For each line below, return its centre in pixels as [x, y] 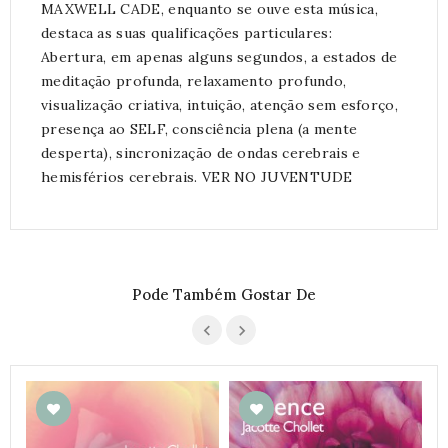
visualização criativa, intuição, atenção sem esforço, [219, 105]
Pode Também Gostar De [224, 294]
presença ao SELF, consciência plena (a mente [199, 129]
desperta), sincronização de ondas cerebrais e [201, 153]
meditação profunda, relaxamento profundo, [194, 81]
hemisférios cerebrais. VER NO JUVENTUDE [197, 177]
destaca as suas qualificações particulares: [186, 33]
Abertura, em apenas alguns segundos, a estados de [219, 57]
